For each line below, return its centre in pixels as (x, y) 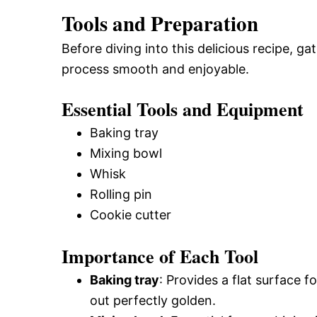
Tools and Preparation (160, 23)
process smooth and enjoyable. (155, 69)
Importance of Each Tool (160, 256)
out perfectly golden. (153, 300)
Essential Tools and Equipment (183, 109)
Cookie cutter (131, 215)
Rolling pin (121, 194)
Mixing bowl (126, 153)
